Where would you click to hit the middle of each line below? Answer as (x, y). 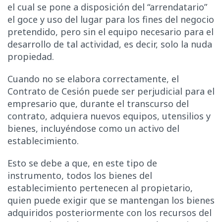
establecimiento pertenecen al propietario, (100, 188)
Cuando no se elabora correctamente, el (93, 79)
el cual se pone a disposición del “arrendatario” (107, 7)
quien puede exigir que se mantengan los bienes (111, 200)
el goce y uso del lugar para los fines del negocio (111, 20)
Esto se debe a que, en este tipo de (82, 163)
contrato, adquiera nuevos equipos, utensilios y (109, 116)
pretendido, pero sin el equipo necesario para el (111, 32)
